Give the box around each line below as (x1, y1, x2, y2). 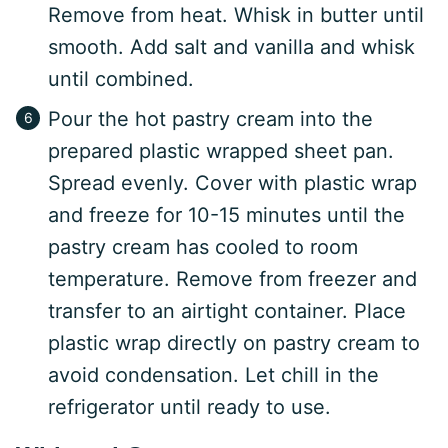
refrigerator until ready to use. (48, 395, 331, 420)
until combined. (48, 67, 194, 92)
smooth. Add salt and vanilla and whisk (48, 35, 415, 60)
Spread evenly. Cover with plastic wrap (48, 171, 417, 196)
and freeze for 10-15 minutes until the (48, 203, 405, 228)
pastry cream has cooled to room (48, 235, 358, 260)
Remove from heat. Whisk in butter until (48, 3, 424, 28)
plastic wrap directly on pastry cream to (48, 331, 420, 356)
